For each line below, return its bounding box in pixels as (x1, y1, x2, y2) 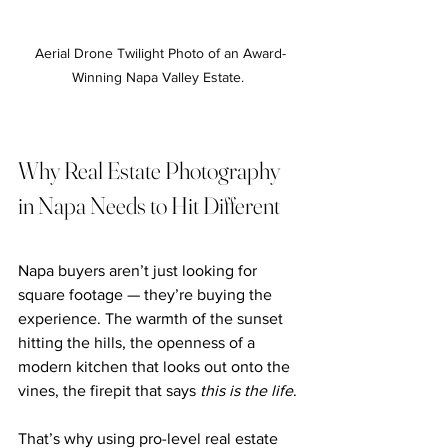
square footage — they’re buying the (18, 285, 276, 303)
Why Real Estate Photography (18, 155, 284, 185)
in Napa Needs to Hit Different (18, 190, 280, 220)
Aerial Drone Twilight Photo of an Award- (34, 44, 286, 61)
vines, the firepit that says (18, 381, 200, 399)
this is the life (200, 381, 293, 399)
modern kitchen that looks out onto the (18, 357, 294, 375)
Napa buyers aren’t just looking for (18, 261, 261, 279)
